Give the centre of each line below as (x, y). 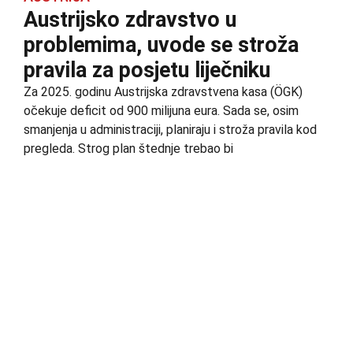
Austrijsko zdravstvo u (130, 20)
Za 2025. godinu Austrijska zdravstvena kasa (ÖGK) (163, 92)
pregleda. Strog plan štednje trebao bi (128, 149)
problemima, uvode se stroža (161, 45)
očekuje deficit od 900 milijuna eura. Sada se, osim (161, 111)
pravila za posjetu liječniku (147, 71)
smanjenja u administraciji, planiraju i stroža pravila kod (170, 130)
